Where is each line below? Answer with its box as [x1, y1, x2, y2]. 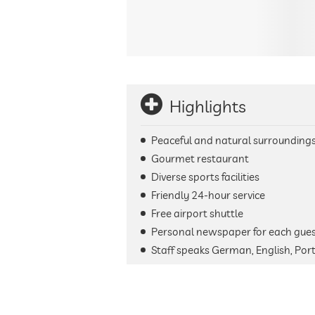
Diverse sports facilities [151, 170, 259, 184]
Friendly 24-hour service [151, 188, 265, 202]
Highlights [169, 96, 246, 117]
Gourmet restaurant [151, 152, 249, 165]
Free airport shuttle [151, 207, 243, 220]
